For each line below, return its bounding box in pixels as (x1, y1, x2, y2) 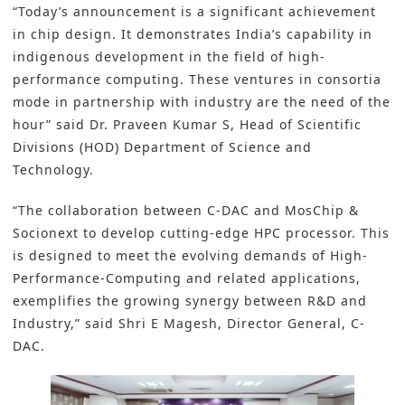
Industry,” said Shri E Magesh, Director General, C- (13, 315, 365, 333)
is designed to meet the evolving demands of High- (13, 247, 368, 265)
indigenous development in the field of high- (13, 48, 325, 66)
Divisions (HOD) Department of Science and (13, 138, 312, 156)
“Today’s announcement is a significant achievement (13, 3, 376, 21)
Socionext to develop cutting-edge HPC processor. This (13, 224, 390, 242)
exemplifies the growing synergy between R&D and (13, 292, 367, 310)
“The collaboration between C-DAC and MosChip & (13, 202, 359, 220)
